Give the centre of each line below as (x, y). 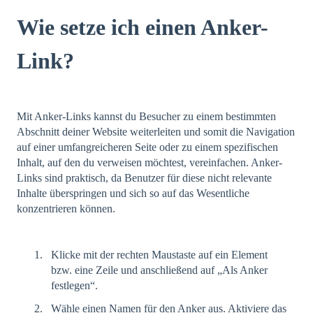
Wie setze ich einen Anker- (143, 27)
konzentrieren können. (66, 208)
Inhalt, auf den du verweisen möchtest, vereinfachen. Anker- (150, 162)
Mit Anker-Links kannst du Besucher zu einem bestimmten (146, 116)
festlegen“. (74, 286)
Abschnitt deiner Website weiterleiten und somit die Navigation (156, 131)
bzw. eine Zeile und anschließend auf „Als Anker (159, 270)
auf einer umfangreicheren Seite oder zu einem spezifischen (147, 147)
